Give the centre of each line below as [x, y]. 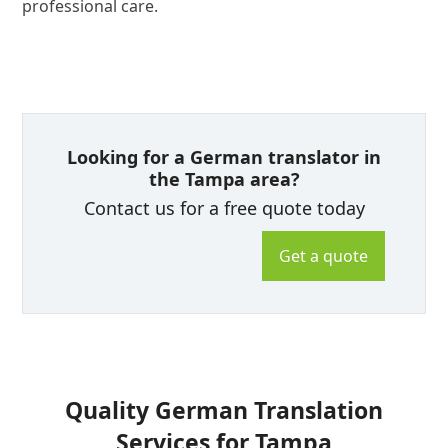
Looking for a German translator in [224, 157]
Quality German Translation [224, 409]
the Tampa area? [224, 179]
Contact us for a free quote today [224, 208]
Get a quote [323, 255]
